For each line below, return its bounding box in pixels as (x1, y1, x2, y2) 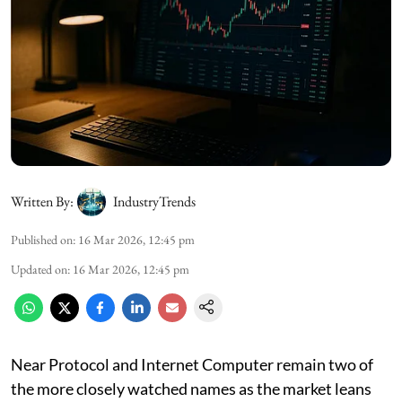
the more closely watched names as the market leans (11, 378, 371, 398)
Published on (11, 231, 73, 248)
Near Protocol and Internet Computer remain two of (11, 354, 373, 374)
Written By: (11, 191, 74, 211)
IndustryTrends (113, 191, 196, 211)
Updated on (11, 260, 67, 277)
